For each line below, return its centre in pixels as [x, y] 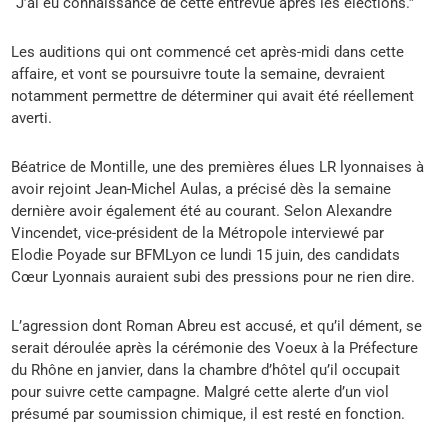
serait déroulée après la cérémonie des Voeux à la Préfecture [215, 347]
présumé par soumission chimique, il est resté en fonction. [208, 413]
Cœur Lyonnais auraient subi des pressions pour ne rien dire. [213, 276]
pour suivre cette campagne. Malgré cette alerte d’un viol [200, 391]
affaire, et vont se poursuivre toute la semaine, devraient [198, 73]
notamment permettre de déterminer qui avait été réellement [213, 95]
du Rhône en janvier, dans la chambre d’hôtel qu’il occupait [206, 369]
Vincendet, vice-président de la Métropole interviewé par [198, 232]
